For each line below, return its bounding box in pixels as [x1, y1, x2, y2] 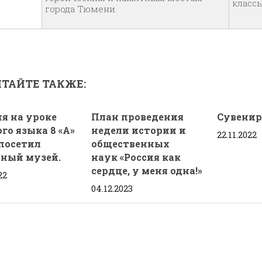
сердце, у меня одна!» [91, 164, 203, 177]
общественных [91, 137, 170, 150]
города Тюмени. [45, 3, 117, 15]
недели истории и [91, 123, 187, 136]
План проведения [91, 110, 184, 123]
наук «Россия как [91, 150, 181, 163]
